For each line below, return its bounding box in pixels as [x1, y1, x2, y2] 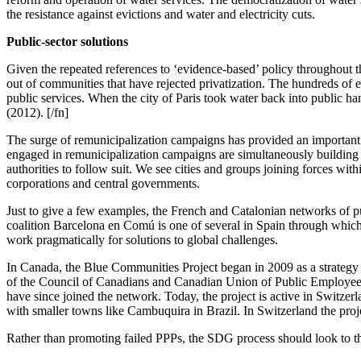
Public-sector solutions [6, 34, 128, 48]
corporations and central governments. [6, 176, 200, 190]
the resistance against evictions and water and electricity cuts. [6, 6, 315, 21]
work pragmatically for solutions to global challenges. [6, 232, 278, 247]
